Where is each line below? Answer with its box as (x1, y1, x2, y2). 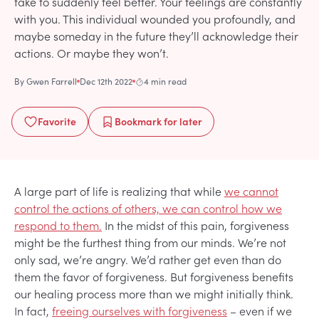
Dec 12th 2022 (80, 75, 132, 87)
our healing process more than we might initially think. (14, 285, 293, 301)
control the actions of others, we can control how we (14, 199, 282, 216)
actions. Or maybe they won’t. (14, 44, 169, 61)
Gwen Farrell (26, 75, 77, 87)
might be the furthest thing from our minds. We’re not (14, 234, 286, 250)
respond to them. (14, 216, 102, 233)
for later (162, 113, 202, 128)
